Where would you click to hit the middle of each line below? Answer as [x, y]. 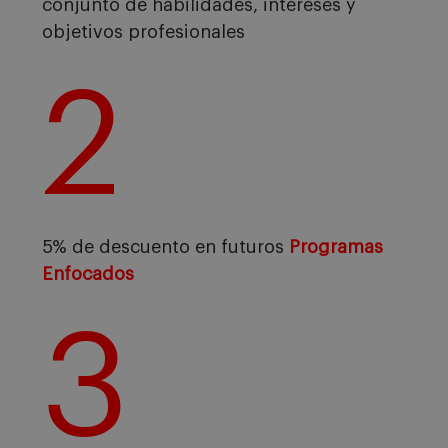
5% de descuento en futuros [165, 246]
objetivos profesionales [143, 31]
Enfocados [88, 273]
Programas [336, 246]
